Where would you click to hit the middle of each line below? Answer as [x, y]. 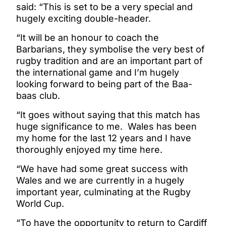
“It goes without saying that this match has [108, 115]
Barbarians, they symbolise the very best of [110, 49]
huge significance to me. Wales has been [106, 126]
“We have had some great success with [102, 168]
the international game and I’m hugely [98, 72]
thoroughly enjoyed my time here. [91, 149]
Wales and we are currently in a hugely [100, 180]
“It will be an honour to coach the [88, 37]
